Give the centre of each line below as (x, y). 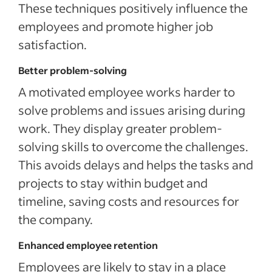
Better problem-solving (73, 70)
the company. (56, 219)
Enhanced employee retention (88, 245)
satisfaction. (53, 44)
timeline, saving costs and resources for (129, 201)
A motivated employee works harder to (127, 92)
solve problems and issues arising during (132, 110)
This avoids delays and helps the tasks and (136, 165)
